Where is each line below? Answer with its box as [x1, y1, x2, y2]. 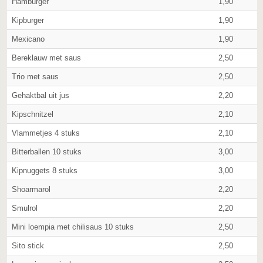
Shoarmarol [12, 185, 50, 194]
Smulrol [12, 204, 38, 213]
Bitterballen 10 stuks [12, 147, 82, 156]
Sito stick [12, 241, 44, 250]
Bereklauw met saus [12, 53, 81, 62]
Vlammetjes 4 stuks [12, 129, 80, 137]
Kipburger [12, 16, 44, 25]
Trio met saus [12, 72, 59, 81]
